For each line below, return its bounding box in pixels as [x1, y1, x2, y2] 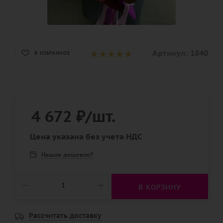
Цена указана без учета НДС [30, 131, 142, 142]
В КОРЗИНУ [138, 182, 181, 192]
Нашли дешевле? [41, 151, 93, 159]
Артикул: [152, 48, 188, 58]
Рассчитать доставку [29, 211, 102, 221]
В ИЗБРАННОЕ [34, 50, 70, 56]
